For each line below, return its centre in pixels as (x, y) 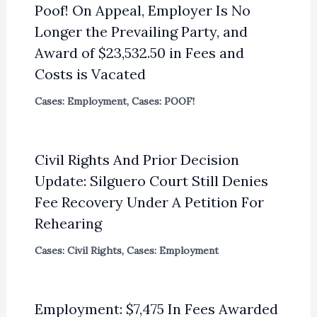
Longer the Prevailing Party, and (141, 31)
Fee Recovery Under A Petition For (149, 202)
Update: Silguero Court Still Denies (151, 180)
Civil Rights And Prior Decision (137, 159)
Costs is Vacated (90, 74)
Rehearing (68, 223)
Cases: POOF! (163, 101)
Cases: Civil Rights (78, 250)
